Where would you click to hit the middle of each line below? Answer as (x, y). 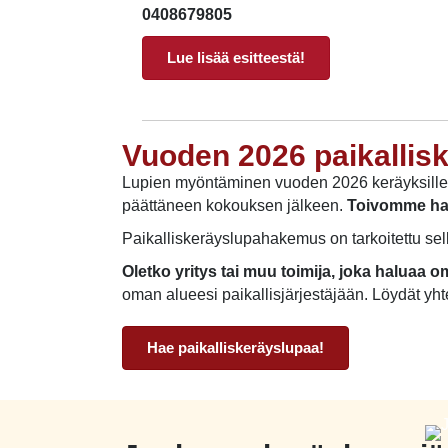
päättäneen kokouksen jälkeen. (232, 205)
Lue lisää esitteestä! (236, 57)
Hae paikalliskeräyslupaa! (235, 347)
